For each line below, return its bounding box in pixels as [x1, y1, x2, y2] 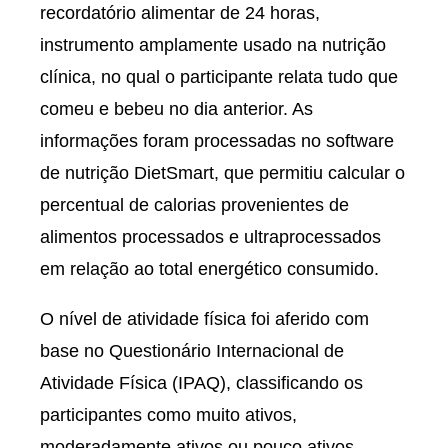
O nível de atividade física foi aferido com [40, 309, 369, 329]
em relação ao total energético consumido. [40, 259, 379, 279]
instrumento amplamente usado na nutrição [40, 35, 386, 55]
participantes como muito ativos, [40, 405, 297, 425]
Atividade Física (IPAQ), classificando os [40, 373, 363, 393]
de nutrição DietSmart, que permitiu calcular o [40, 163, 405, 183]
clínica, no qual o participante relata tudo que [40, 67, 398, 87]
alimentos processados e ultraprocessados [40, 227, 381, 247]
